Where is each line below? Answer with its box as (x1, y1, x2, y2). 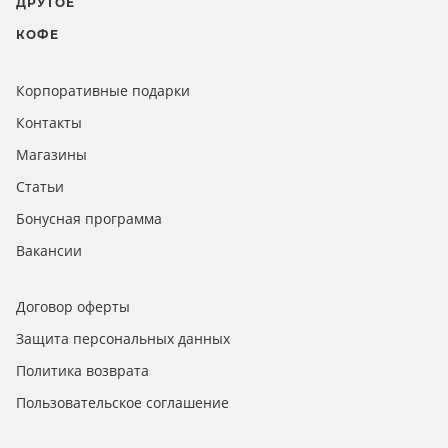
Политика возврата (16, 361, 149, 380)
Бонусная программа (16, 209, 162, 228)
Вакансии (16, 241, 82, 260)
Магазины (16, 145, 87, 164)
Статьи (16, 177, 64, 196)
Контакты (16, 113, 82, 132)
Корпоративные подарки (16, 81, 190, 100)
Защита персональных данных (16, 329, 230, 348)
